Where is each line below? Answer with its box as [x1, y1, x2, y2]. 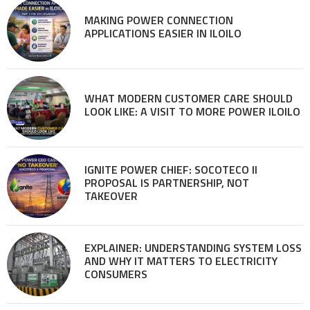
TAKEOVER [84, 188, 138, 205]
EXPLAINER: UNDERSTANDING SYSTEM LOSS [84, 239, 302, 257]
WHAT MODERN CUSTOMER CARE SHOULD [84, 89, 293, 107]
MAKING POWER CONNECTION [84, 11, 233, 28]
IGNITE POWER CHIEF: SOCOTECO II [84, 161, 257, 179]
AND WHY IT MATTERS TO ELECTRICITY [84, 253, 277, 270]
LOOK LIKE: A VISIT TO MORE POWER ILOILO [84, 102, 300, 120]
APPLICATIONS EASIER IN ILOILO [84, 24, 241, 42]
